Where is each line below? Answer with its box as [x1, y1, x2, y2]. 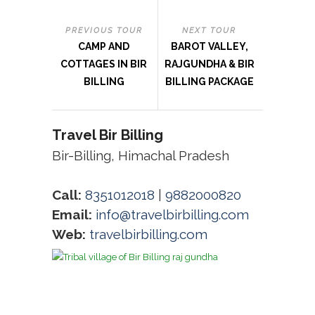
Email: [52, 207, 92, 223]
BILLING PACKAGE [165, 76, 254, 88]
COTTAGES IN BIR [60, 58, 147, 70]
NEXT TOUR [182, 26, 236, 36]
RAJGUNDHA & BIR [164, 58, 255, 70]
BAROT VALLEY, [170, 41, 248, 53]
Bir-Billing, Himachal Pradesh [52, 148, 229, 164]
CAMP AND [78, 41, 129, 53]
